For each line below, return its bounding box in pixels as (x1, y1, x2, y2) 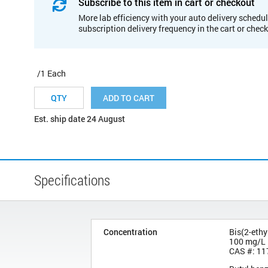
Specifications (34, 170, 110, 190)
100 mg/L (229, 235, 266, 247)
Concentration (103, 226, 157, 237)
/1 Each (37, 67, 66, 79)
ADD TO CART (103, 92, 154, 103)
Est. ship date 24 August (34, 112, 125, 124)
